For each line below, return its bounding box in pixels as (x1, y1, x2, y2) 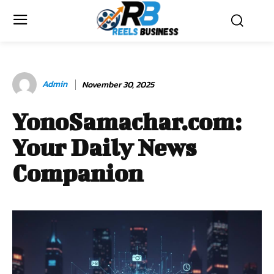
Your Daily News (12, 134, 196, 161)
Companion (12, 160, 143, 187)
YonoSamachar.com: (12, 108, 242, 136)
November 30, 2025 (82, 78, 154, 91)
